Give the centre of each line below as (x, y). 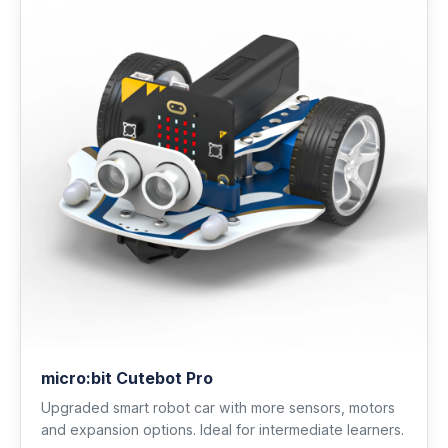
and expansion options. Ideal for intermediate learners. (222, 429)
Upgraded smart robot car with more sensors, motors (218, 407)
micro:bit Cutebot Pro (127, 377)
